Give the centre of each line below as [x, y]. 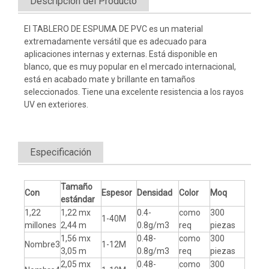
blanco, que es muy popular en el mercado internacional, [130, 67]
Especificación [61, 152]
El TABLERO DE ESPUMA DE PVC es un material [113, 29]
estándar [78, 199]
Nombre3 [42, 244]
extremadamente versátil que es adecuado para [115, 41]
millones [41, 225]
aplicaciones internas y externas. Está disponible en [121, 54]
